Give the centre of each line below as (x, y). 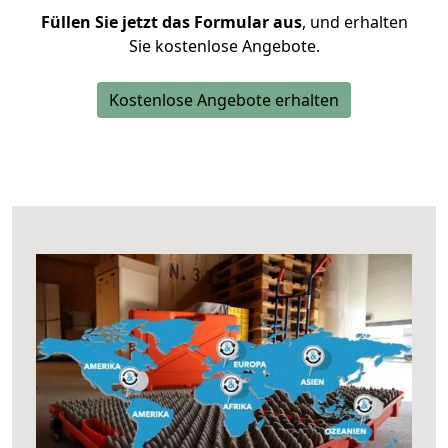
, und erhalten (354, 22)
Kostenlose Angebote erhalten (224, 100)
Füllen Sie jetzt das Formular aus (171, 22)
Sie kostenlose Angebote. (224, 46)
